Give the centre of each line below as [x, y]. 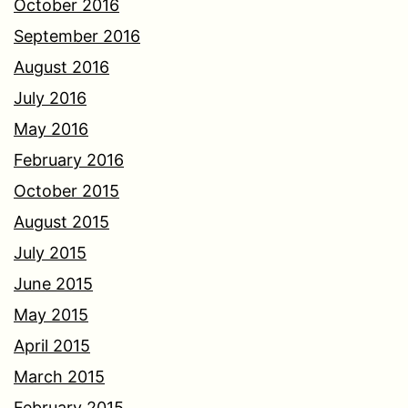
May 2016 [51, 129]
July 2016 [50, 98]
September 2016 [77, 36]
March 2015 [59, 377]
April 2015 [52, 346]
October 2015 [66, 191]
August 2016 [61, 67]
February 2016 [69, 160]
